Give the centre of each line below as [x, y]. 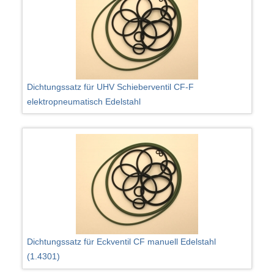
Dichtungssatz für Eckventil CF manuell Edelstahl [122, 242]
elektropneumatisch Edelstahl [84, 101]
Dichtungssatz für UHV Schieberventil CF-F [111, 87]
